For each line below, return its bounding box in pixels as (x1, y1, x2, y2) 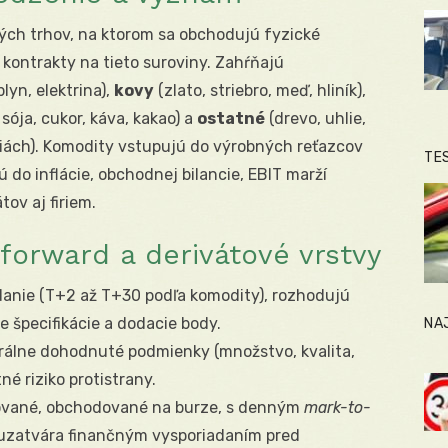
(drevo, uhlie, (265, 109, 366, 129)
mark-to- (304, 398, 371, 418)
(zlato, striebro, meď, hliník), (154, 81, 366, 101)
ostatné (197, 109, 265, 129)
